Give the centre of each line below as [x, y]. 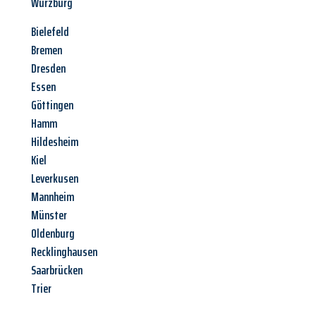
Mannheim [53, 197]
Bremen [47, 50]
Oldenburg [53, 234]
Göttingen [52, 105]
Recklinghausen [64, 252]
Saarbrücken [57, 271]
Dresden [48, 69]
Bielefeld [50, 32]
